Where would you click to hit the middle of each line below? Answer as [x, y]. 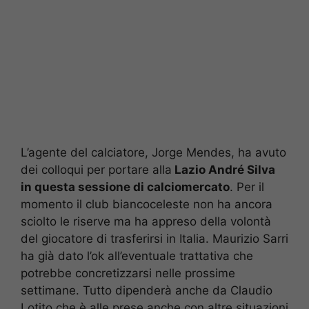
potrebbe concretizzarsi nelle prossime [128, 273]
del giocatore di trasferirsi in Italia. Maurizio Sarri [154, 238]
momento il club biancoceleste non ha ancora [147, 204]
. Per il [247, 187]
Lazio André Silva [223, 169]
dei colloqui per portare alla [96, 169]
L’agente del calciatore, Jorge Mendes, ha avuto [153, 152]
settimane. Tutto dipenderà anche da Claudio [147, 290]
